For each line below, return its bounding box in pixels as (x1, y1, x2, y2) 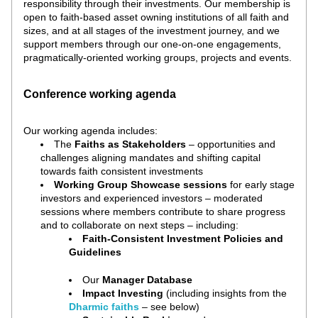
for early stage (230, 179, 295, 190)
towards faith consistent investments (40, 165, 203, 177)
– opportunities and (189, 138, 275, 150)
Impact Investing (82, 287, 163, 299)
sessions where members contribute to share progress (40, 206, 285, 217)
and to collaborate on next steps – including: (40, 219, 238, 231)
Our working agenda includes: (23, 125, 158, 136)
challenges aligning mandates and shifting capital (40, 152, 261, 163)
